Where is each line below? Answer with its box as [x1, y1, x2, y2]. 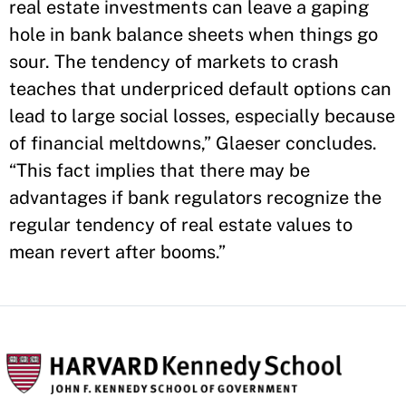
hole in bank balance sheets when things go [9, 24, 378, 45]
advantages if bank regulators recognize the [9, 187, 382, 208]
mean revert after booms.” [9, 241, 226, 263]
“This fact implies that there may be [9, 159, 310, 181]
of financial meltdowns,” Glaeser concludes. [9, 132, 377, 154]
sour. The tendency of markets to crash [9, 51, 339, 72]
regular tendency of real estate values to [9, 214, 353, 236]
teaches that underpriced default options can [9, 78, 391, 100]
